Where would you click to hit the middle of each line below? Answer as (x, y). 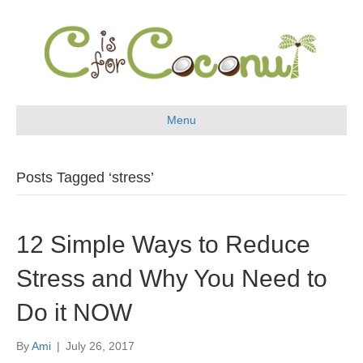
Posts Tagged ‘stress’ (85, 177)
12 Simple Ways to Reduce (163, 244)
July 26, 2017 (100, 346)
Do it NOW (74, 312)
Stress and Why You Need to (172, 278)
